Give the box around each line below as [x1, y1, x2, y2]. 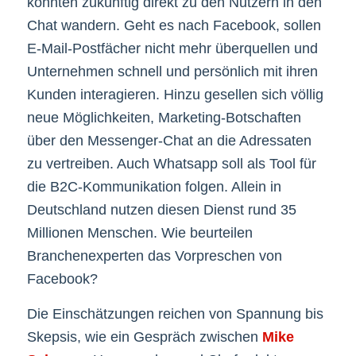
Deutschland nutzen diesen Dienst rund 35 [26, 201, 296, 218]
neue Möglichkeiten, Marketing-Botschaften [26, 109, 301, 126]
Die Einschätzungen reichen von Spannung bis [26, 305, 323, 322]
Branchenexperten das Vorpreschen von [26, 247, 282, 264]
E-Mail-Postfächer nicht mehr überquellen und [26, 40, 318, 56]
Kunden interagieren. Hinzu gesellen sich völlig [26, 86, 323, 103]
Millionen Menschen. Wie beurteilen [26, 224, 253, 241]
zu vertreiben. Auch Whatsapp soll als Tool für [26, 155, 316, 172]
